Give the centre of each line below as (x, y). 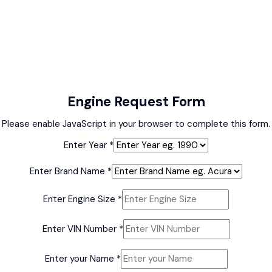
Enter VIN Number (80, 229)
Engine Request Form (136, 101)
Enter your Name (80, 258)
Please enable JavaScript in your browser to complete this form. (136, 124)
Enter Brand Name (69, 171)
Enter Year (87, 145)
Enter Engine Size (80, 199)
